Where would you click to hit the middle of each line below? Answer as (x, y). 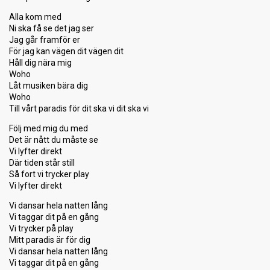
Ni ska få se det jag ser (52, 28)
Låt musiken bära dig (49, 86)
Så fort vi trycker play (49, 174)
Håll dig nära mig (40, 63)
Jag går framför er (45, 40)
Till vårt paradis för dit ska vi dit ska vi (79, 108)
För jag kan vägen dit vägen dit (66, 51)
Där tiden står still (42, 163)
